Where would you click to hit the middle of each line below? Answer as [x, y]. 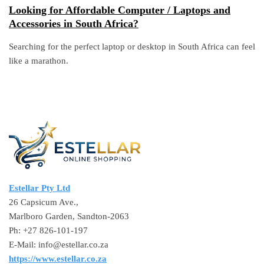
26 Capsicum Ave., [44, 202]
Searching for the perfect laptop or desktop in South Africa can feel [132, 47]
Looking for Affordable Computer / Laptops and [120, 10]
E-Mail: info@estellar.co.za [59, 245]
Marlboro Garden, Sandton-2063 [69, 217]
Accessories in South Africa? [74, 24]
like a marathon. [39, 61]
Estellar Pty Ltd [39, 188]
